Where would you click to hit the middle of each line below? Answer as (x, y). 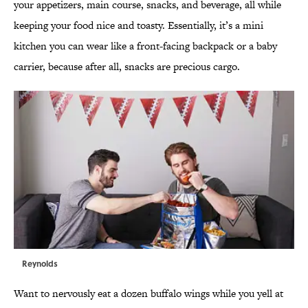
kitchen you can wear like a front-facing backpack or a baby (145, 46)
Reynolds (40, 264)
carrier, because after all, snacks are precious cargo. (127, 67)
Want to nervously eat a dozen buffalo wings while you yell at (148, 294)
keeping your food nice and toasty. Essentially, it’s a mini (139, 25)
